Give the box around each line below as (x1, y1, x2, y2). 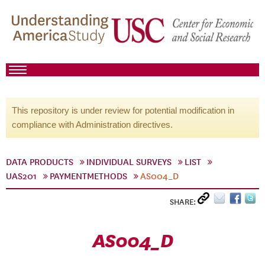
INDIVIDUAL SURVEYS (86, 157, 172, 167)
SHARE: (170, 197, 198, 207)
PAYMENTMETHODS (50, 171, 127, 182)
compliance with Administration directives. (12, 119, 173, 130)
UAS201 (6, 171, 37, 182)
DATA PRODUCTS (6, 157, 73, 167)
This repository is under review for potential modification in (12, 105, 234, 115)
